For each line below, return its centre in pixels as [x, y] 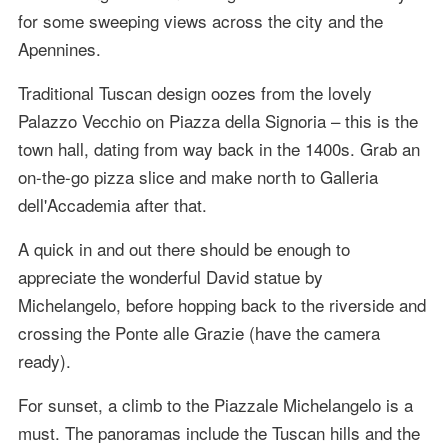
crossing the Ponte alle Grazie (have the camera [198, 333]
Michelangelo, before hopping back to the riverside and [221, 305]
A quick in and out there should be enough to [183, 249]
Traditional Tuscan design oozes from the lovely [194, 93]
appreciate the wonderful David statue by [170, 277]
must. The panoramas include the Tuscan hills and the [218, 433]
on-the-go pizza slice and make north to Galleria [197, 177]
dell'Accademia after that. [112, 205]
